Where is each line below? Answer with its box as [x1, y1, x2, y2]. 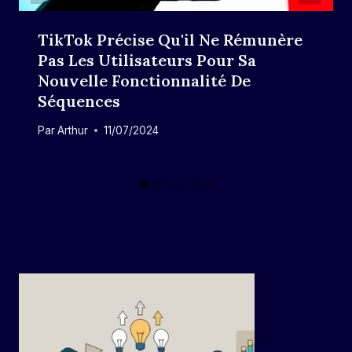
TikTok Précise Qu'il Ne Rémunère [38, 30, 302, 50]
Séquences [38, 91, 120, 112]
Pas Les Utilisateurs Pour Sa [38, 50, 256, 71]
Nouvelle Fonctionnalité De [38, 71, 251, 91]
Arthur [57, 123, 89, 137]
